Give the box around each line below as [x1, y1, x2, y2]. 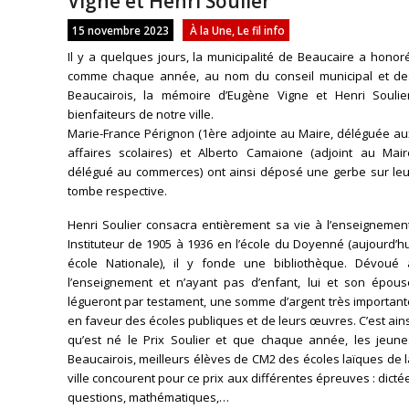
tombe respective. [67, 183, 167, 199]
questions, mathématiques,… [67, 389, 229, 405]
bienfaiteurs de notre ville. [67, 106, 214, 122]
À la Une [189, 23, 232, 37]
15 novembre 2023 [71, 23, 169, 37]
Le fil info [236, 23, 285, 37]
